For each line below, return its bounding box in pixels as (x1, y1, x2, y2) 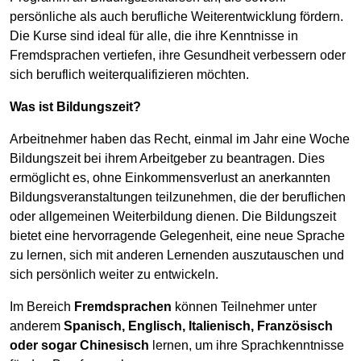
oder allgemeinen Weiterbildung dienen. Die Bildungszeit (10, 209, 336, 223)
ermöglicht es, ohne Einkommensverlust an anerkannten (10, 170, 330, 185)
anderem (10, 318, 64, 333)
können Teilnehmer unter (172, 299, 317, 313)
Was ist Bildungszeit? (10, 99, 141, 114)
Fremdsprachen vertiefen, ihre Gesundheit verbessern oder (10, 48, 346, 62)
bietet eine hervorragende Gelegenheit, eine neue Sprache (10, 228, 345, 243)
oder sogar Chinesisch (10, 338, 149, 352)
